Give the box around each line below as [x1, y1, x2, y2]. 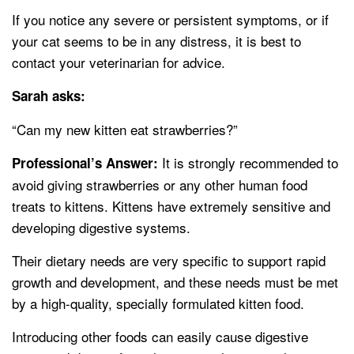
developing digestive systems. [12, 217, 190, 238]
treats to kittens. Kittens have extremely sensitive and [12, 196, 330, 217]
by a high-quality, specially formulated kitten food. [12, 293, 304, 314]
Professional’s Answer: [12, 153, 158, 173]
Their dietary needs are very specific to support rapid [12, 250, 326, 271]
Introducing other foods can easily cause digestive [12, 326, 308, 347]
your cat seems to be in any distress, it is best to [12, 31, 301, 51]
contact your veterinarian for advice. [12, 52, 225, 73]
